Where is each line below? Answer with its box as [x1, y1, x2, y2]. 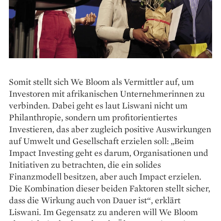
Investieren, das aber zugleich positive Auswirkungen [9, 123, 211, 135]
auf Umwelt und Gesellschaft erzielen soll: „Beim [9, 135, 194, 147]
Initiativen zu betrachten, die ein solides [9, 158, 161, 170]
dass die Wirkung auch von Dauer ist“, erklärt [9, 194, 181, 206]
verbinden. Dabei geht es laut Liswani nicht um [9, 99, 187, 111]
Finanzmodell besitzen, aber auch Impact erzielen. [9, 170, 201, 182]
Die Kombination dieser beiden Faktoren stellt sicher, [9, 182, 210, 194]
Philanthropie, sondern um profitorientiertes [9, 111, 177, 123]
